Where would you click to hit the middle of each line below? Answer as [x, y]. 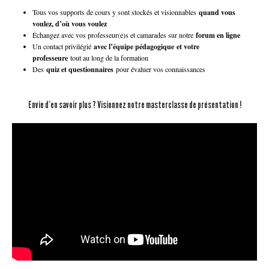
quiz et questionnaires [80, 69]
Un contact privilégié [62, 46]
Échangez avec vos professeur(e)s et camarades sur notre [114, 35]
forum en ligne [218, 35]
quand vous [217, 12]
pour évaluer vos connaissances [159, 69]
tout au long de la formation [109, 57]
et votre [188, 46]
